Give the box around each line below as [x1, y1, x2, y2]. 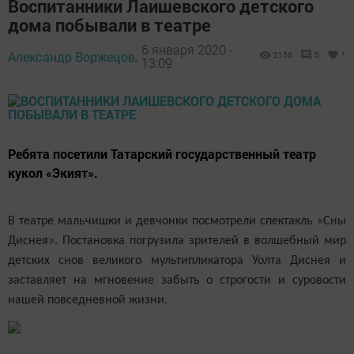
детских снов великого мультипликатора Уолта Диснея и [8, 254, 346, 267]
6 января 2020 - [141, 41, 233, 58]
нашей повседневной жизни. [8, 293, 168, 307]
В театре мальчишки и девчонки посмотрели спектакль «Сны [8, 214, 346, 228]
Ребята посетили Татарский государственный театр [8, 145, 316, 162]
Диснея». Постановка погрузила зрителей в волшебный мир [8, 234, 346, 247]
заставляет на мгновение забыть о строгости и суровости [8, 273, 346, 287]
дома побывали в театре [8, 13, 211, 36]
